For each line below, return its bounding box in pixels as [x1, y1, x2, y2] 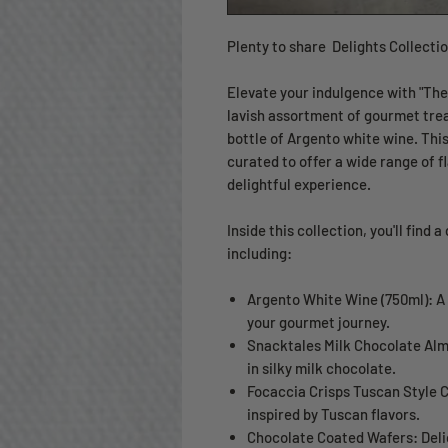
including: [227, 244, 292, 263]
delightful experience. [227, 175, 371, 194]
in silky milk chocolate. [247, 359, 396, 378]
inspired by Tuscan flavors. [247, 405, 420, 424]
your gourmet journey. [247, 313, 390, 332]
